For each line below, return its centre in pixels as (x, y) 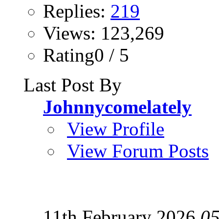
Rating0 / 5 (86, 55)
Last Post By (73, 85)
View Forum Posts (138, 151)
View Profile (116, 129)
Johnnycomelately (117, 107)
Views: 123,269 (104, 33)
